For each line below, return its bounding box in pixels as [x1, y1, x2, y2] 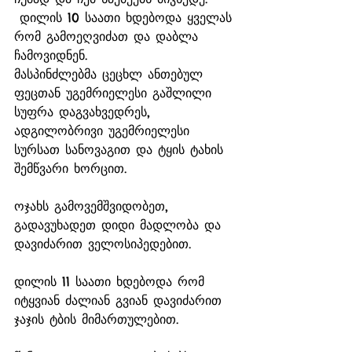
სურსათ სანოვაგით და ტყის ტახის [14, 141, 229, 157]
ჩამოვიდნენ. [14, 47, 93, 63]
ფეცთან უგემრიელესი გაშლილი [14, 85, 217, 101]
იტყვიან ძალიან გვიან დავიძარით [14, 292, 227, 308]
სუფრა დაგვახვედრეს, [14, 104, 156, 119]
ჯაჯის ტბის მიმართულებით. [14, 311, 178, 327]
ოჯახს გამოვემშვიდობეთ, [14, 198, 174, 214]
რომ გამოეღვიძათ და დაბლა [14, 28, 203, 44]
